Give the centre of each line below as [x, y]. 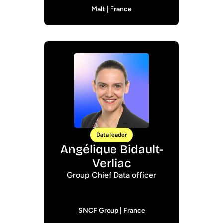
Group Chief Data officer [111, 175]
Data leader [111, 135]
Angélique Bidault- [111, 149]
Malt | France [111, 9]
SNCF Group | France [111, 210]
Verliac [111, 163]
